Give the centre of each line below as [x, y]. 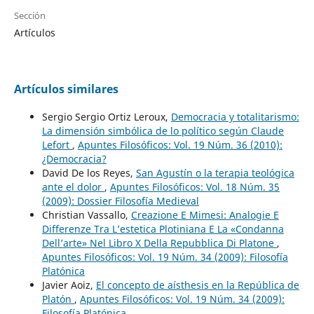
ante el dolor [73, 186]
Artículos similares [66, 89]
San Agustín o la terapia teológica [215, 172]
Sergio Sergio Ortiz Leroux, [106, 116]
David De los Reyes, [89, 172]
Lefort [57, 144]
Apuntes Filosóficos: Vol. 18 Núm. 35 [194, 186]
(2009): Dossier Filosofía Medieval [120, 200]
